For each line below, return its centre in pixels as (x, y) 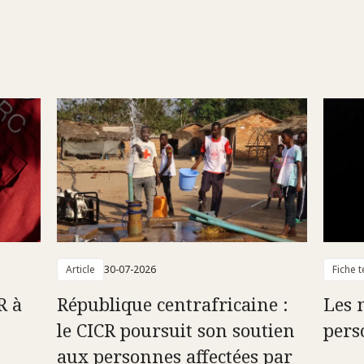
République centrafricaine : (172, 303)
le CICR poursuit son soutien (175, 329)
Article (80, 269)
